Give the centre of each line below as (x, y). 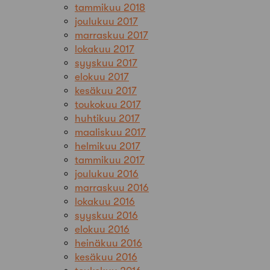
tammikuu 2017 (110, 160)
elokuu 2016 (102, 229)
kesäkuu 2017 (106, 90)
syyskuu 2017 (106, 63)
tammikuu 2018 (110, 7)
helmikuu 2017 (108, 146)
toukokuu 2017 (108, 104)
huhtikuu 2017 (107, 118)
